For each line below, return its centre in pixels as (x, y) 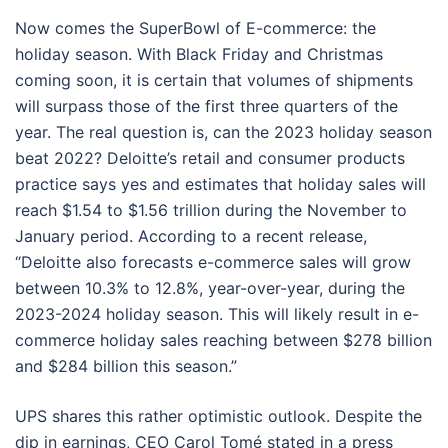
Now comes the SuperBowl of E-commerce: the (195, 28)
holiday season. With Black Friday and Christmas (199, 54)
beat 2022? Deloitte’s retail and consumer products (210, 158)
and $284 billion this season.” (126, 366)
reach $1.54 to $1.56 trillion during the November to (211, 210)
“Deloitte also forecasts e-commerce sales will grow (213, 262)
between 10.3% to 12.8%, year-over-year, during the (210, 288)
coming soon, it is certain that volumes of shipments (214, 80)
